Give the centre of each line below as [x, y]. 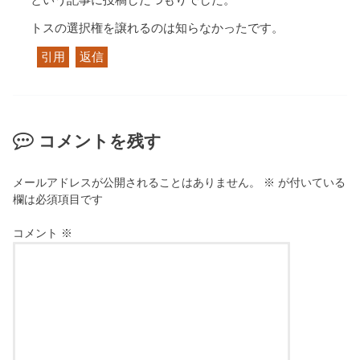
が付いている [311, 183]
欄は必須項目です [58, 200]
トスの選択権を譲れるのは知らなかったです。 [157, 29]
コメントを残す [100, 141]
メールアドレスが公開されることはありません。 [137, 183]
